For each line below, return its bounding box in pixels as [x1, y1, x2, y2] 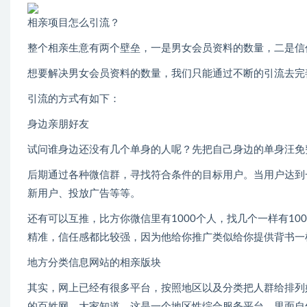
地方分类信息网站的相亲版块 [27, 258, 161, 269]
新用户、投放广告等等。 [27, 188, 140, 199]
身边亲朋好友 [27, 119, 89, 130]
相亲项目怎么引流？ [27, 18, 120, 29]
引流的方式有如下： [27, 94, 120, 105]
